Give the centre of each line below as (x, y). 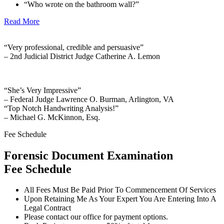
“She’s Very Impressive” (42, 90)
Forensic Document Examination (88, 155)
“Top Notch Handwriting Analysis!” (61, 108)
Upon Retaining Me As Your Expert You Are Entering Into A (120, 199)
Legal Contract (47, 208)
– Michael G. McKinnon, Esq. (52, 117)
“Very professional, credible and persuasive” (74, 47)
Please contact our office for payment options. (96, 217)
